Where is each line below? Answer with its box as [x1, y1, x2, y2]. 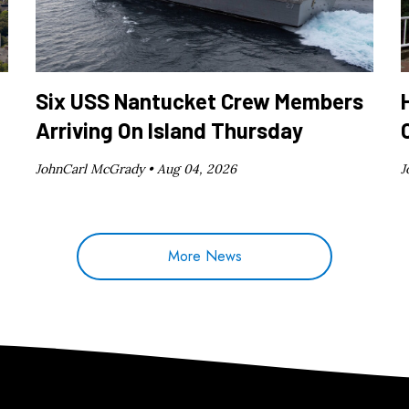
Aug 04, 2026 [157, 161, 237, 178]
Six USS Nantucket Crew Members [36, 88, 364, 115]
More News [167, 246, 242, 267]
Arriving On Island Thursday [36, 117, 304, 144]
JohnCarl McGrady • [36, 161, 158, 178]
